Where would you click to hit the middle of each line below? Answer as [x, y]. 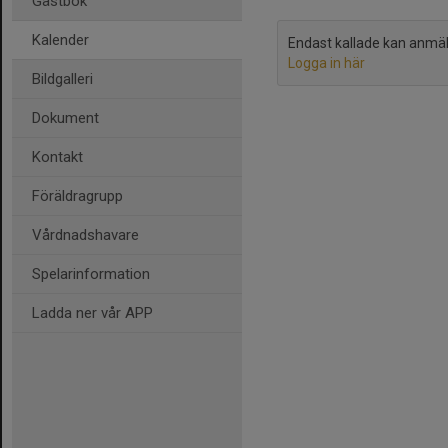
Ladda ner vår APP [92, 313]
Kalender [60, 40]
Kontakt [57, 157]
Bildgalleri [62, 79]
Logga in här [326, 63]
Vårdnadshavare [85, 235]
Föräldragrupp [77, 196]
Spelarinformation [91, 274]
